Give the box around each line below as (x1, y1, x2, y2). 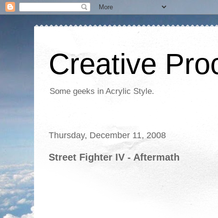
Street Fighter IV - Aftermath (49, 152, 180, 163)
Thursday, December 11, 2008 (49, 130, 166, 140)
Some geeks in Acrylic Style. (50, 87, 154, 96)
